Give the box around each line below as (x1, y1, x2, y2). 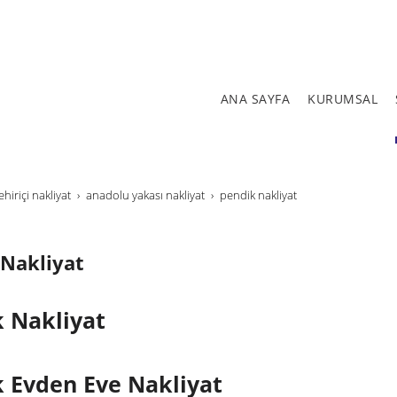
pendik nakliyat (220, 188, 297, 203)
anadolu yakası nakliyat (86, 188, 205, 203)
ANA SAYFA (220, 90, 290, 107)
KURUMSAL (307, 90, 378, 107)
